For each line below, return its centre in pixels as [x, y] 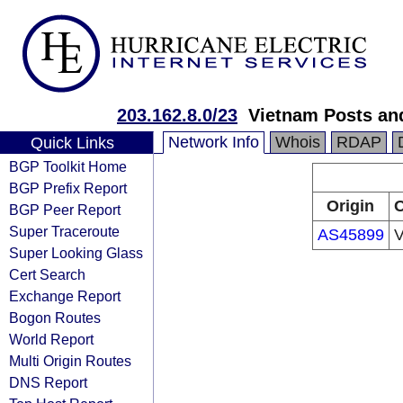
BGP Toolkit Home [68, 166]
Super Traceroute [64, 231]
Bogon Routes [55, 318]
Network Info [214, 142]
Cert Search [47, 274]
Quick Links [72, 143]
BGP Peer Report [65, 210]
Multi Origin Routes [70, 361]
